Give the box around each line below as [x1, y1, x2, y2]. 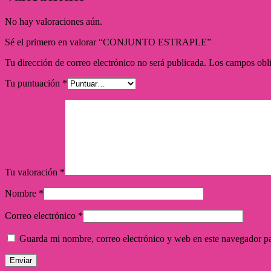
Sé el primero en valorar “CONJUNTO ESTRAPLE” [5, 36, 211, 47]
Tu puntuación [5, 77, 62, 88]
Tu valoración [5, 166, 60, 177]
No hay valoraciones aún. [5, 16, 102, 27]
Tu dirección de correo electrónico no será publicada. [5, 57, 206, 68]
